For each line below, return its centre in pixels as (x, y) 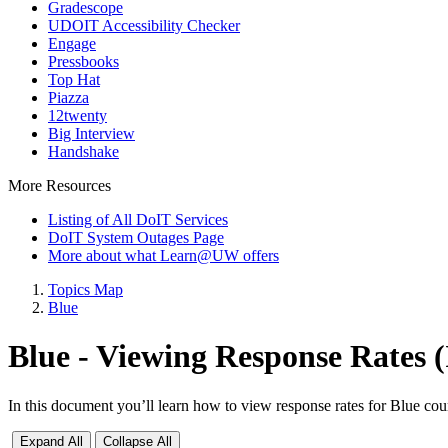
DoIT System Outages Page (136, 237)
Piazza (68, 97)
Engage (72, 43)
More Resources (59, 185)
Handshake (83, 151)
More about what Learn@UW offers (163, 255)
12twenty (77, 115)
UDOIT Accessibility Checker (144, 25)
